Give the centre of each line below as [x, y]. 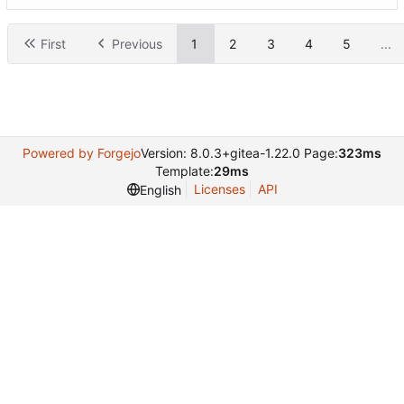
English [160, 189]
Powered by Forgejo [82, 153]
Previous [137, 43]
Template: [184, 171]
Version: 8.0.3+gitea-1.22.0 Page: [239, 153]
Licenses [219, 189]
